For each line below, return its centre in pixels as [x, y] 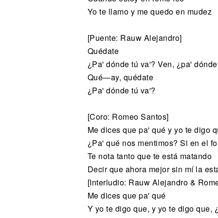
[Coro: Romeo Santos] [128, 117]
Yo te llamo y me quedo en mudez [149, 12]
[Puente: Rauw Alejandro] [135, 38]
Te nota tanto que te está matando [149, 156]
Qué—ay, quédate [120, 77]
